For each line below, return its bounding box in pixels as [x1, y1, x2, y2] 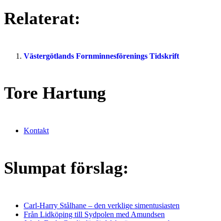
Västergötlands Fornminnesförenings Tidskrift [24, 51, 179, 60]
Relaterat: [4, 8, 80, 28]
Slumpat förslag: [4, 158, 129, 178]
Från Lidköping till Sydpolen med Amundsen [24, 210, 165, 219]
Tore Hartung [4, 83, 106, 103]
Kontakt [24, 126, 49, 135]
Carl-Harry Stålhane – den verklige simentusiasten [24, 201, 180, 210]
